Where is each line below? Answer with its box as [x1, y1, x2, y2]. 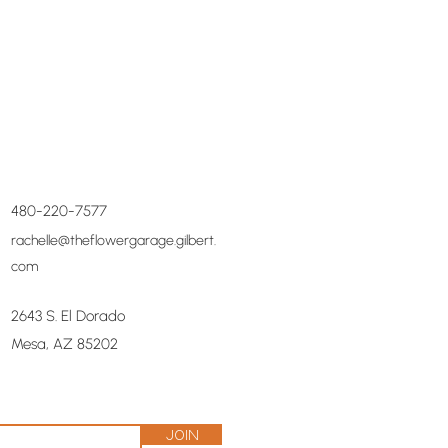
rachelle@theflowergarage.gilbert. [11, 231, 216, 249]
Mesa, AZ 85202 [11, 334, 118, 353]
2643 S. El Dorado [11, 306, 125, 325]
